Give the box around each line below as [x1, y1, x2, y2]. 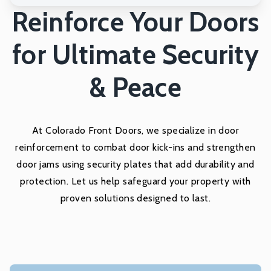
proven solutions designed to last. [60, 192, 211, 204]
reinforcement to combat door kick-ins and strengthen [15, 141, 256, 153]
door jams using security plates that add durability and [16, 158, 255, 170]
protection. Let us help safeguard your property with [20, 175, 251, 187]
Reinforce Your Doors [11, 5, 260, 38]
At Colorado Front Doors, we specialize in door [31, 124, 240, 136]
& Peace [90, 71, 181, 103]
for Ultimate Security [12, 38, 259, 71]
